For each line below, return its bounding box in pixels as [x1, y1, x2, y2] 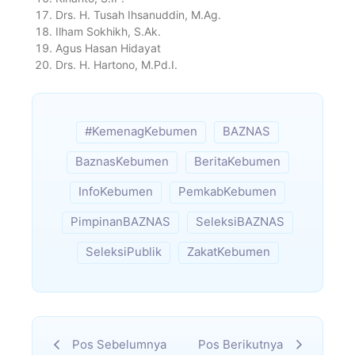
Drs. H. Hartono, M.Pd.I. [55, 58, 177, 72]
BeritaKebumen [193, 153, 281, 169]
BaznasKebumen [74, 153, 169, 169]
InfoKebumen [78, 183, 153, 199]
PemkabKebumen [178, 183, 277, 199]
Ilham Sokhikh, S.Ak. [55, 25, 161, 39]
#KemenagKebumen [85, 123, 197, 139]
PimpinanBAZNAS [71, 213, 170, 229]
